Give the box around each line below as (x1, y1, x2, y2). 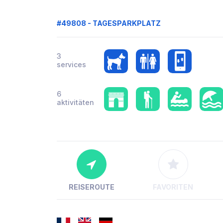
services (57, 60, 86, 69)
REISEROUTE (68, 182, 114, 191)
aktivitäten (57, 98, 94, 107)
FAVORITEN (153, 182, 194, 191)
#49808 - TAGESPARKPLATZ (57, 18, 161, 27)
